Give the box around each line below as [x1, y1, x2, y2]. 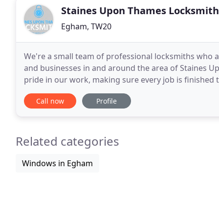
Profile [96, 96, 117, 106]
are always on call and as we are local [24, 86, 161, 97]
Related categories [16, 133, 119, 149]
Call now [36, 96, 64, 106]
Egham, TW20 [61, 21, 111, 32]
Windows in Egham [22, 158, 93, 169]
